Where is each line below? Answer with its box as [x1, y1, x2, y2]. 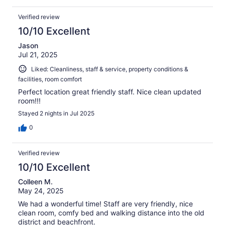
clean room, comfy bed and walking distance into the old [18, 208, 204, 217]
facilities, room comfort [18, 75, 82, 83]
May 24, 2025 [18, 186, 64, 195]
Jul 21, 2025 [18, 50, 58, 59]
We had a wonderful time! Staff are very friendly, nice [18, 199, 193, 208]
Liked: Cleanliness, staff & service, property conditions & [31, 65, 188, 73]
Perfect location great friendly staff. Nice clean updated [18, 87, 201, 96]
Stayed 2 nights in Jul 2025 [18, 109, 94, 118]
